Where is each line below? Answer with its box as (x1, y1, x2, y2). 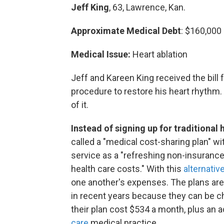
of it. (71, 99, 88, 110)
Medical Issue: (71, 49, 130, 59)
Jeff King (71, 2, 109, 12)
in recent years (71, 190, 130, 201)
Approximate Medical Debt (71, 25, 181, 36)
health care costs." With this (71, 163, 183, 174)
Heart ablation (130, 49, 187, 59)
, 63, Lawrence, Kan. (109, 2, 185, 12)
